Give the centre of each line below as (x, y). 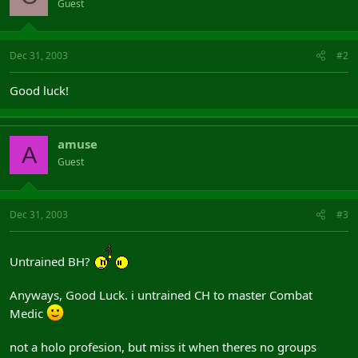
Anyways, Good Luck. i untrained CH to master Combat (161, 294)
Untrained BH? (52, 261)
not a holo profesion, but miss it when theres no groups (163, 346)
